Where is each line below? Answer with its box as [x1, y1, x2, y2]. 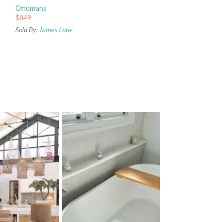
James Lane [39, 27, 73, 34]
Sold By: [15, 27, 39, 34]
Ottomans [15, 5, 46, 13]
